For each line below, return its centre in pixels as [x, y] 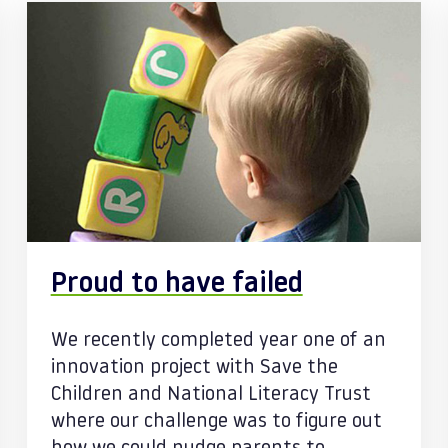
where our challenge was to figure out [216, 422]
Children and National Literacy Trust [210, 395]
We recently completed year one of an [218, 341]
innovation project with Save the [194, 368]
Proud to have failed [176, 285]
